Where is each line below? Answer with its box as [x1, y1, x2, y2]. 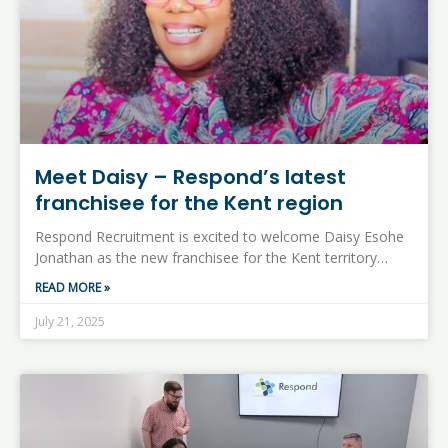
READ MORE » [35, 278, 110, 296]
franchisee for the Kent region [35, 188, 343, 217]
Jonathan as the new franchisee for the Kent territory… [35, 247, 388, 267]
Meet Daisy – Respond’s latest [35, 162, 346, 191]
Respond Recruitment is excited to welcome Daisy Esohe [35, 226, 404, 246]
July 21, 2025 [35, 312, 105, 330]
